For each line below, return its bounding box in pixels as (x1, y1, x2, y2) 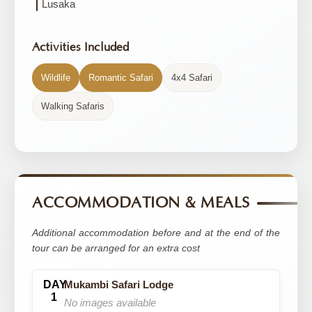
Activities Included (32, 41, 129, 54)
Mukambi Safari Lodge (64, 279, 173, 290)
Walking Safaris (41, 101, 104, 111)
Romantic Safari (88, 72, 153, 83)
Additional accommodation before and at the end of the (32, 227, 280, 238)
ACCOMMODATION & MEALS (32, 194, 250, 212)
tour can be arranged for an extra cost (32, 242, 200, 253)
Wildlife (41, 72, 70, 83)
